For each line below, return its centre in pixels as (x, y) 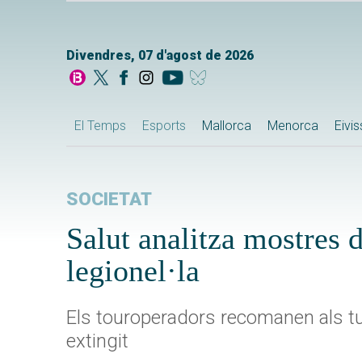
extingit (97, 341)
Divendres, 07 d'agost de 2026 (160, 56)
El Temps (100, 126)
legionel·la (133, 271)
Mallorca (227, 126)
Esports (164, 126)
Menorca (293, 126)
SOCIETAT (109, 200)
